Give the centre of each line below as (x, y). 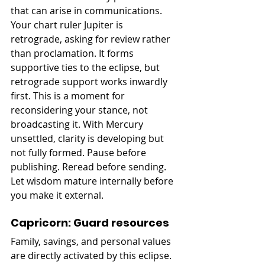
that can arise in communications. (88, 10)
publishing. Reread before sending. (90, 167)
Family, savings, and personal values (92, 241)
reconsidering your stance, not (80, 110)
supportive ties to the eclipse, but (86, 67)
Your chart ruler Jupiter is (68, 25)
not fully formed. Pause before (80, 152)
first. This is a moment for (69, 96)
